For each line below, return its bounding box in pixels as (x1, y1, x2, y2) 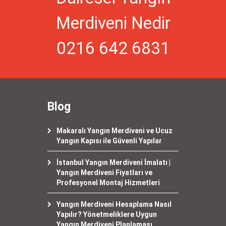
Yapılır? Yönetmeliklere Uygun (56, 210, 157, 218)
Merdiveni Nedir (55, 13, 171, 33)
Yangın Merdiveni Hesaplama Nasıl (56, 200, 172, 208)
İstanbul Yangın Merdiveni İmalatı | (56, 158, 171, 166)
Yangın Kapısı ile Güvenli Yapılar (56, 137, 162, 145)
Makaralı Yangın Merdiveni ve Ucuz (56, 127, 173, 135)
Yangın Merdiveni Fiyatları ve (56, 168, 152, 177)
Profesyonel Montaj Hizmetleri (56, 179, 160, 187)
